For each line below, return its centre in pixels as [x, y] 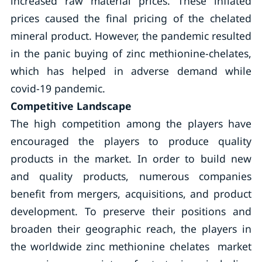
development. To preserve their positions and [131, 211]
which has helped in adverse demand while [131, 71]
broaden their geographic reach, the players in [131, 229]
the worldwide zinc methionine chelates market [131, 246]
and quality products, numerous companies [131, 176]
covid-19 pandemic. [61, 88]
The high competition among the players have [131, 123]
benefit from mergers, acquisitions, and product [131, 194]
